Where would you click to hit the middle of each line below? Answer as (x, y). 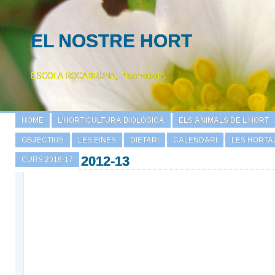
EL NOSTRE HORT (111, 41)
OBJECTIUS (43, 140)
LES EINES (97, 140)
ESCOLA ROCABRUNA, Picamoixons (99, 76)
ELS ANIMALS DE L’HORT (224, 120)
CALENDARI (195, 140)
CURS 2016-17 (47, 160)
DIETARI (145, 140)
